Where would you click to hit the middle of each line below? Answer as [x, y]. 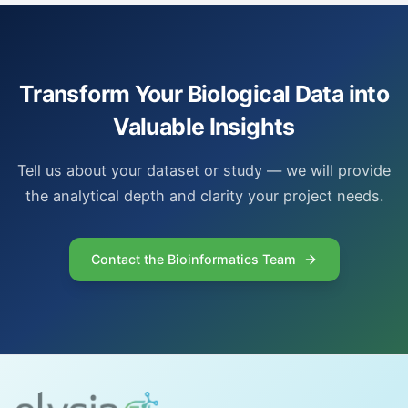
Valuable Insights [204, 127]
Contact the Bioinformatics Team [193, 259]
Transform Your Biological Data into [204, 94]
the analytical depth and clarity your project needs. [204, 196]
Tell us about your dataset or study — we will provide [204, 170]
